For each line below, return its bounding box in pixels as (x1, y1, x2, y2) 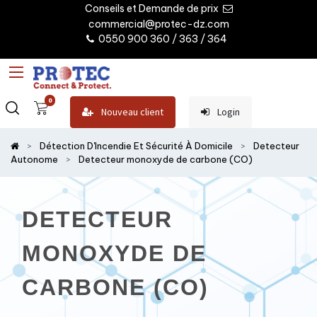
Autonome (11, 153, 58, 165)
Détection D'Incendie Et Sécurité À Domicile (40, 139, 233, 151)
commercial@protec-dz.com (86, 17, 231, 30)
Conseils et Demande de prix (84, 1, 221, 15)
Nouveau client (99, 105, 163, 119)
